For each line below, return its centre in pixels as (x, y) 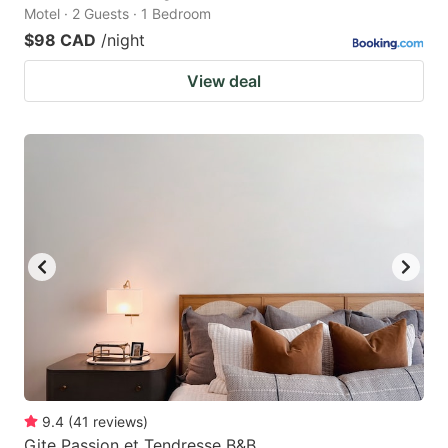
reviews (118, 421)
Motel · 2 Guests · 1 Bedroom (117, 13)
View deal (224, 80)
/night (123, 39)
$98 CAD (60, 39)
